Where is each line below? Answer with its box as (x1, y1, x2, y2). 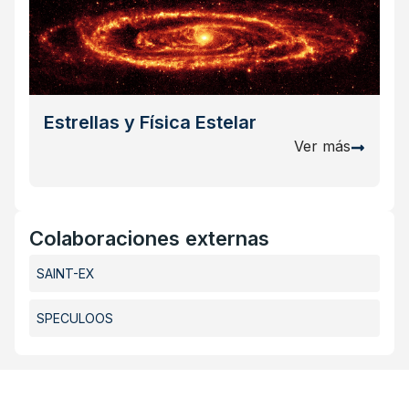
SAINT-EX (37, 265, 95, 281)
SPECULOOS (37, 309, 113, 326)
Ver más (294, 136, 351, 155)
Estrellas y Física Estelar (44, 110, 257, 133)
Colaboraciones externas (29, 225, 269, 250)
